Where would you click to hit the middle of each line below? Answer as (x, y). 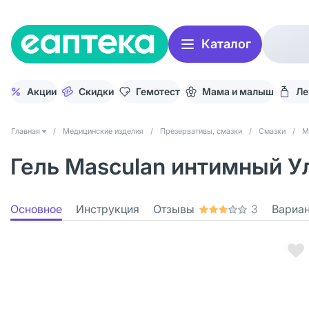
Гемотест (158, 91)
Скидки (96, 91)
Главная (26, 131)
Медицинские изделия (103, 131)
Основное (36, 209)
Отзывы (174, 209)
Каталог (226, 44)
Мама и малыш (238, 91)
